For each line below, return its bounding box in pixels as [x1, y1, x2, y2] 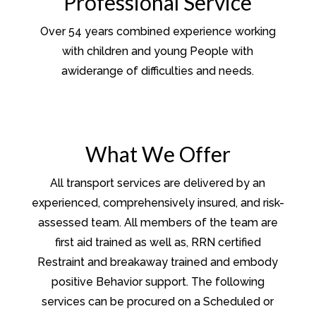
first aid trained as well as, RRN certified [54, 236, 261, 250]
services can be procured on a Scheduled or [42, 295, 274, 309]
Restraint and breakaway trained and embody [37, 255, 279, 269]
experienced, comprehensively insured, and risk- [31, 196, 284, 210]
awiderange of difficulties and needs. [61, 64, 255, 78]
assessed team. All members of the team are [37, 216, 278, 230]
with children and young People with [62, 44, 254, 59]
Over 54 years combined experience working [39, 25, 276, 39]
